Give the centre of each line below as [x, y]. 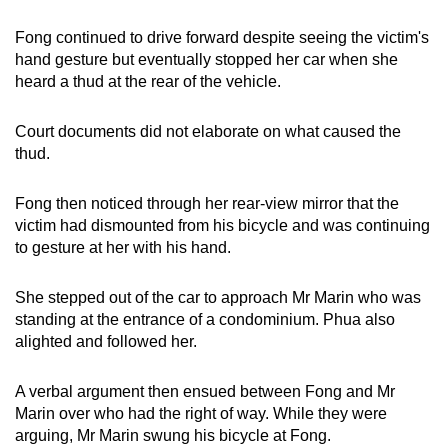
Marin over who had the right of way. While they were [201, 413]
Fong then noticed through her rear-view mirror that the [207, 203]
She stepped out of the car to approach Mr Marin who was [218, 297]
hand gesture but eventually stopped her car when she [206, 59]
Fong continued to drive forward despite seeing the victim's [222, 37]
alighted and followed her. [106, 341]
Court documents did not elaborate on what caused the [208, 131]
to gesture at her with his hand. [123, 247]
